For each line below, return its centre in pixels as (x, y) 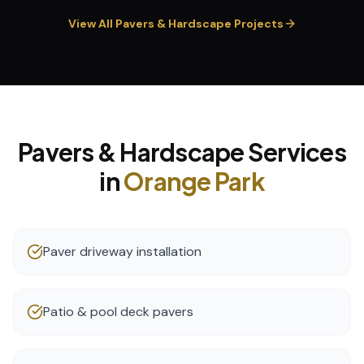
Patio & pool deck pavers (118, 312)
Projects (257, 24)
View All (91, 24)
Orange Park (194, 181)
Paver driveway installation (122, 251)
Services (295, 152)
